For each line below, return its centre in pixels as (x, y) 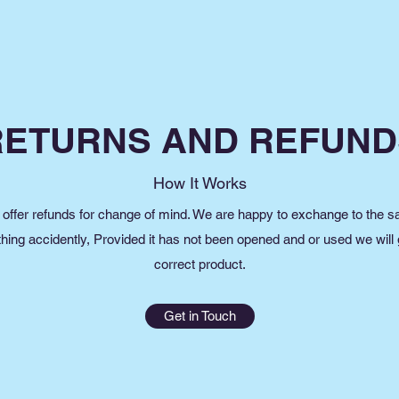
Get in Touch (200, 315)
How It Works (199, 183)
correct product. (199, 264)
